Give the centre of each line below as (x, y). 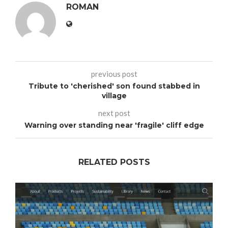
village (114, 95)
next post (114, 113)
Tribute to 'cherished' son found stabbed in (114, 86)
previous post (114, 74)
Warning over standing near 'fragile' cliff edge (114, 125)
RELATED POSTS (114, 162)
